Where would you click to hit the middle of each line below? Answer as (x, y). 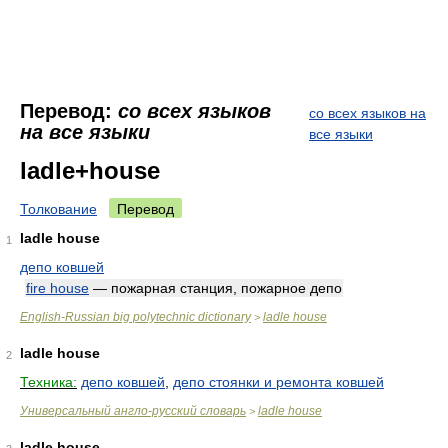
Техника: (48, 382)
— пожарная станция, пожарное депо (215, 288)
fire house (57, 288)
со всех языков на (367, 113)
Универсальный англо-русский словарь (133, 411)
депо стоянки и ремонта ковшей (278, 382)
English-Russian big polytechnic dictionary (135, 317)
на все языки (85, 132)
